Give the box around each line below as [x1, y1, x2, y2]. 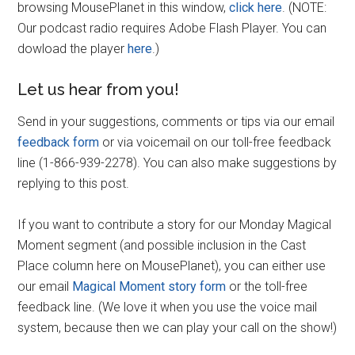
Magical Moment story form [72, 279, 227, 294]
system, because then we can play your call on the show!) [17, 320, 338, 335]
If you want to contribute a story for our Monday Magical [17, 217, 332, 232]
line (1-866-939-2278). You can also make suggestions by [17, 155, 338, 170]
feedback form [17, 135, 100, 150]
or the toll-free [226, 279, 308, 294]
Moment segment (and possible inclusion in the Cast [17, 238, 307, 253]
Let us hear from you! [17, 80, 180, 99]
